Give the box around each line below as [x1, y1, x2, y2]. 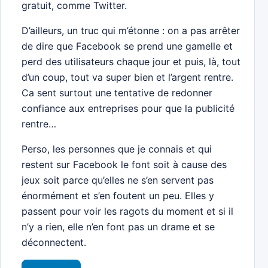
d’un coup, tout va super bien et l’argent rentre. [22, 71, 234, 84]
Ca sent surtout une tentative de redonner [22, 87, 213, 99]
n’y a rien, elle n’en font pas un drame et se [22, 221, 215, 233]
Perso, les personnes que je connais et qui [22, 143, 212, 156]
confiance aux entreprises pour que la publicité [22, 102, 235, 115]
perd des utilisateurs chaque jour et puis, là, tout [22, 56, 241, 68]
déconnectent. [22, 236, 87, 249]
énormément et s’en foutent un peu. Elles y [22, 190, 215, 202]
